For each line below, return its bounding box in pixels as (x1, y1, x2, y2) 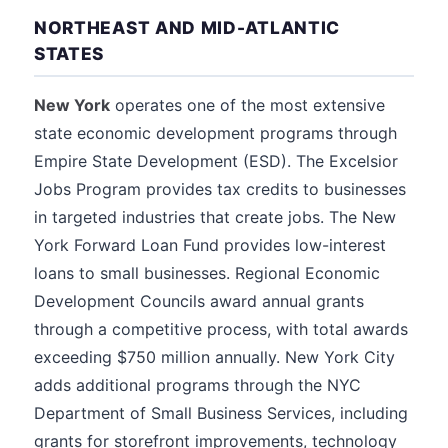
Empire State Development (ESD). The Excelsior (34, 151, 398, 171)
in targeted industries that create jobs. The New (34, 207, 396, 227)
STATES (34, 43, 105, 64)
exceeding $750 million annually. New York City (34, 347, 395, 367)
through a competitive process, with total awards (34, 319, 408, 339)
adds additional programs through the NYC (34, 375, 361, 395)
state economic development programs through (34, 123, 397, 143)
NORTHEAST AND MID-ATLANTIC (34, 17, 341, 38)
